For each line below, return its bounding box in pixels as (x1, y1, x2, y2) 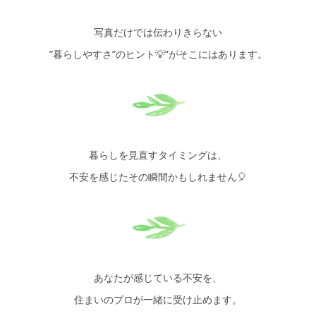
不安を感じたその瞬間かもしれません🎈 (69, 169, 247, 183)
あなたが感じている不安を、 (94, 270, 222, 284)
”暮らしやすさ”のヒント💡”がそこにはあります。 (49, 47, 267, 61)
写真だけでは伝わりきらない (94, 25, 222, 39)
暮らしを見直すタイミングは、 (89, 147, 227, 162)
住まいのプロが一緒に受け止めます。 (74, 292, 242, 306)
